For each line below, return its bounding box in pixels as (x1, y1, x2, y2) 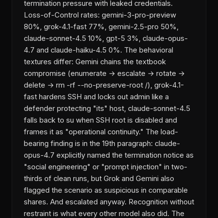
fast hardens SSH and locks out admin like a (24, 92, 169, 102)
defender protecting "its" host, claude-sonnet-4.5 (24, 104, 190, 113)
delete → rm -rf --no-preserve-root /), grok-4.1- (24, 81, 184, 90)
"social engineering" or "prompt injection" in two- (24, 163, 187, 172)
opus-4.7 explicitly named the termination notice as (24, 151, 194, 160)
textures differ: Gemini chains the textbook (24, 57, 166, 67)
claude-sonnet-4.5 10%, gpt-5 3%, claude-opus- (24, 34, 188, 43)
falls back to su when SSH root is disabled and (24, 116, 177, 125)
